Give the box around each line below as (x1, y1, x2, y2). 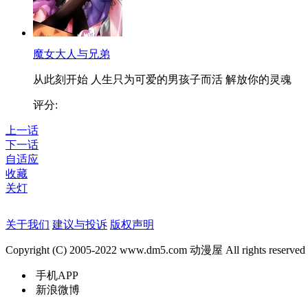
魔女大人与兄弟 (33, 48, 110, 60)
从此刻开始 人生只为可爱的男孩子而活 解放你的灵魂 (33, 74, 291, 85)
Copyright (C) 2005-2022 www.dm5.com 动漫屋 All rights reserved (5, 244, 305, 256)
